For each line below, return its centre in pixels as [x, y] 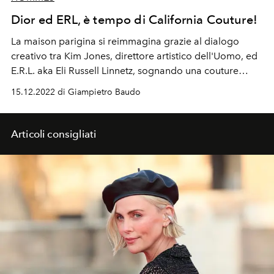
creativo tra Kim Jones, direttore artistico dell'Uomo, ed [134, 56]
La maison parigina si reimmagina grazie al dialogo [125, 41]
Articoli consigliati [54, 134]
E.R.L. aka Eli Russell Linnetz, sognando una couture [125, 70]
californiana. [39, 85]
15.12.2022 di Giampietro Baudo [76, 92]
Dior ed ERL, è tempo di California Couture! [134, 19]
